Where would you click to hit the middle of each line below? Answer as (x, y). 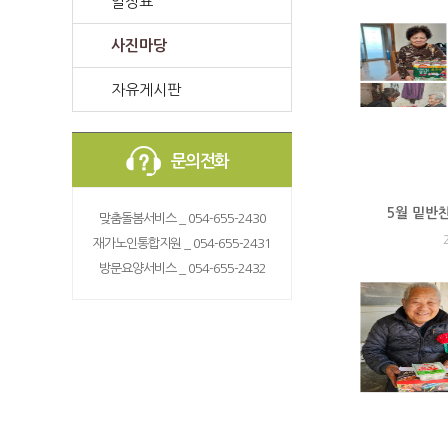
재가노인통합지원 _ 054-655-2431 (182, 243)
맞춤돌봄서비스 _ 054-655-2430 (182, 218)
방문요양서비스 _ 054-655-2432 (182, 268)
